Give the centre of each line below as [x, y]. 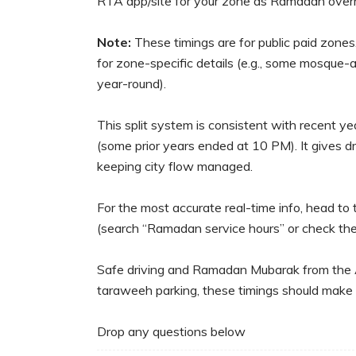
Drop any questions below [171, 332]
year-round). [132, 84]
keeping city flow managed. [175, 166]
